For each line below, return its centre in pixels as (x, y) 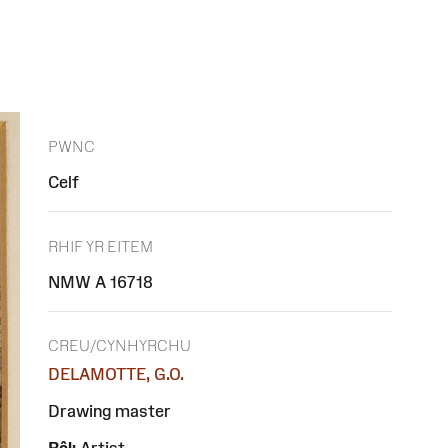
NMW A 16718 (100, 281)
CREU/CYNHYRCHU (119, 346)
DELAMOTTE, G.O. (116, 374)
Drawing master (109, 411)
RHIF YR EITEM (100, 246)
